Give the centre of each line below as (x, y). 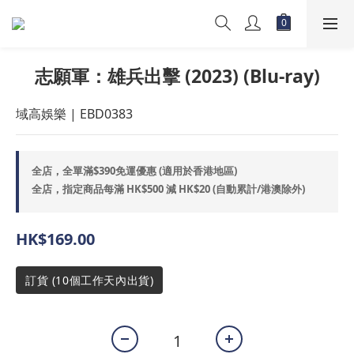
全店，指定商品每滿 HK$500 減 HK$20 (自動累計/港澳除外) (168, 189)
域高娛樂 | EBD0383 (74, 114)
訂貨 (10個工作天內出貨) (90, 280)
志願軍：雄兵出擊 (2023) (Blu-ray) (177, 76)
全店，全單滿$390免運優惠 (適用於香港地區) (134, 171)
